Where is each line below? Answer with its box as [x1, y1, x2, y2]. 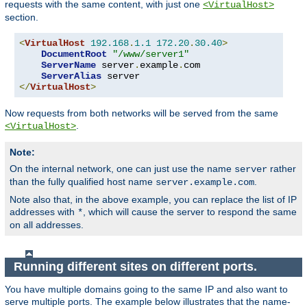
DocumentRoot [41, 48, 107, 60]
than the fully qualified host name [10, 175, 156, 187]
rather [267, 162, 296, 174]
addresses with [10, 206, 77, 217]
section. [5, 11, 38, 23]
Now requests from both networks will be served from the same [5, 107, 278, 119]
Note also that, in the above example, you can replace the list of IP [10, 193, 297, 205]
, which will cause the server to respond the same [83, 206, 297, 217]
